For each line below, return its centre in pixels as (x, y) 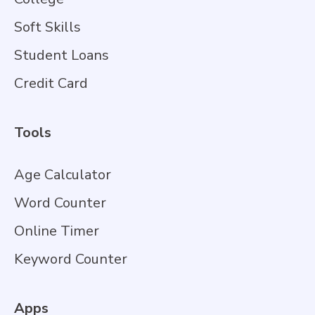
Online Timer (57, 231)
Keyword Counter (71, 259)
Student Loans (62, 55)
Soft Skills (47, 27)
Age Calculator (63, 174)
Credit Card (51, 83)
